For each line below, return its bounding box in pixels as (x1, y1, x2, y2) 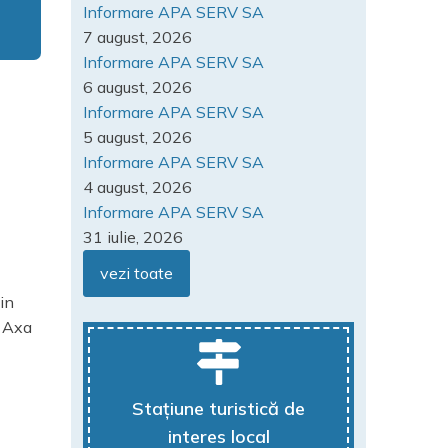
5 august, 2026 (83, 127, 192, 147)
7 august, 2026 (83, 27, 192, 47)
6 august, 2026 (83, 77, 192, 97)
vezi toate (100, 263, 173, 283)
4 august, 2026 (83, 177, 192, 197)
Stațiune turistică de (132, 397, 305, 420)
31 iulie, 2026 (83, 227, 183, 247)
